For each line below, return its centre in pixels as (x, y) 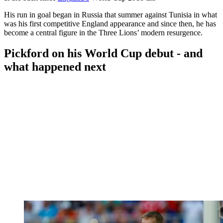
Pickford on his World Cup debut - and (103, 54)
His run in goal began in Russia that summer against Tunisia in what (111, 14)
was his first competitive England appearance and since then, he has (110, 23)
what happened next (55, 67)
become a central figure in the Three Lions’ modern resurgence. (103, 32)
